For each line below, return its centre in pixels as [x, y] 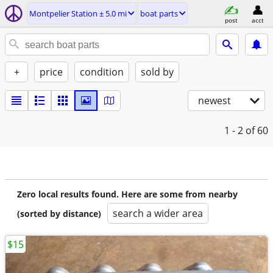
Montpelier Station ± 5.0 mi [78, 13]
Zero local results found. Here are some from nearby [127, 194]
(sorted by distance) [59, 214]
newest [214, 101]
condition [102, 72]
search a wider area [158, 213]
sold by [157, 72]
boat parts [159, 13]
